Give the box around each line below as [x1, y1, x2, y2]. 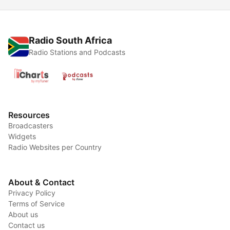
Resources [8, 110, 50, 121]
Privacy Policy [8, 188, 55, 198]
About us [8, 210, 38, 219]
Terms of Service [8, 199, 65, 208]
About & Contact [8, 177, 74, 188]
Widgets [8, 132, 36, 141]
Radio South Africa [29, 35, 112, 46]
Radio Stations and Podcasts [29, 48, 125, 57]
